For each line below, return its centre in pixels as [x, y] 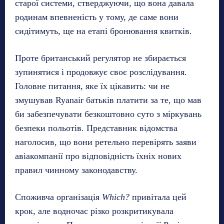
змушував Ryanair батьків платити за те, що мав [108, 100]
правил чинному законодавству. [76, 170]
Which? [116, 197]
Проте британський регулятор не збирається [100, 58]
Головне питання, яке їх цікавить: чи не [92, 86]
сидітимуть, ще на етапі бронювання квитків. [103, 31]
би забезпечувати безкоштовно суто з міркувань [108, 114]
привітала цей [158, 197]
